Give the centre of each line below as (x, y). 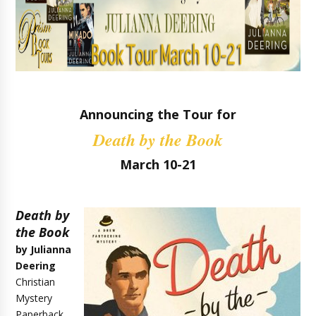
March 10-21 (158, 164)
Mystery (34, 298)
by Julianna (44, 249)
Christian (36, 282)
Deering (36, 266)
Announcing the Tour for (158, 114)
